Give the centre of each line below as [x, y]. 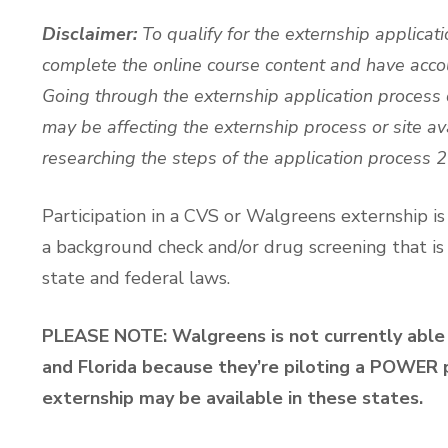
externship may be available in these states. [233, 398]
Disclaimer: [90, 34]
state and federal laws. [136, 278]
